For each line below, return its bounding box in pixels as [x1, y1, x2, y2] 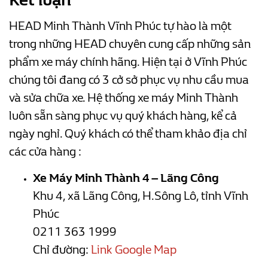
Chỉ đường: [33, 242, 91, 257]
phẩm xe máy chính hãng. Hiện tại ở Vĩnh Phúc [9, 54, 247, 69]
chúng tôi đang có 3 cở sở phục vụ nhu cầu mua [9, 72, 249, 87]
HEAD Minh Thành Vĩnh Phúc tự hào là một [9, 19, 232, 33]
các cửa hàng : [9, 144, 81, 159]
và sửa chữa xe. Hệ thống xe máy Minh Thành [9, 90, 238, 105]
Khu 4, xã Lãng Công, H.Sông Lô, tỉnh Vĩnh [33, 188, 248, 203]
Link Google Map [91, 242, 176, 257]
